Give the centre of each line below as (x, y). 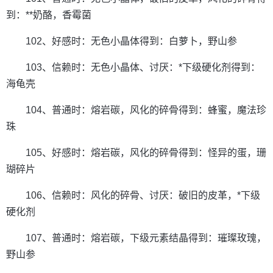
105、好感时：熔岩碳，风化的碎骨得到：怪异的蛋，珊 (146, 153)
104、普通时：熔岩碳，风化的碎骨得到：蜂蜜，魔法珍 (146, 110)
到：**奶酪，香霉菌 (49, 15)
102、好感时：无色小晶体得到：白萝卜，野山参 (131, 41)
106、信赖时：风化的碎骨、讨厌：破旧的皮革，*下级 (143, 196)
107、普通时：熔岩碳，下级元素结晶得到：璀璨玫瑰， (146, 238)
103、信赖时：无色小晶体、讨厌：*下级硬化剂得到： (143, 68)
